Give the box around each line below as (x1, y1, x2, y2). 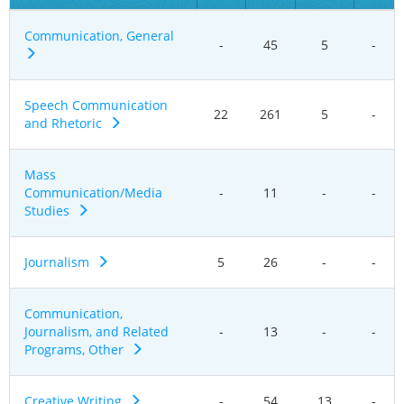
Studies (24, 202, 77, 219)
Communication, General (24, 27, 181, 44)
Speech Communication (24, 96, 168, 114)
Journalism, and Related (24, 323, 169, 340)
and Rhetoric (24, 115, 109, 132)
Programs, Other (24, 341, 131, 358)
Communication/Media (24, 184, 162, 201)
